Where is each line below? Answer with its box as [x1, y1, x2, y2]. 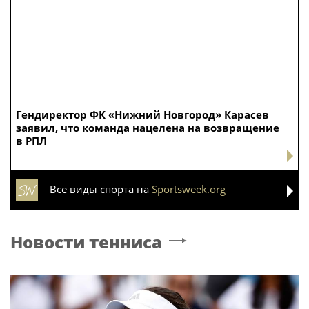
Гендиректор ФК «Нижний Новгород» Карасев [16, 108, 269, 122]
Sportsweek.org [152, 182, 226, 197]
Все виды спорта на [50, 182, 152, 197]
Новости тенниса [10, 230, 162, 254]
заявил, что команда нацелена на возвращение [16, 121, 279, 135]
